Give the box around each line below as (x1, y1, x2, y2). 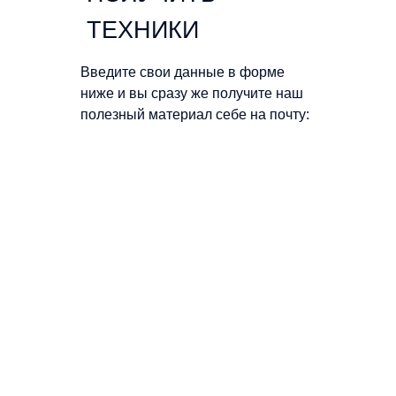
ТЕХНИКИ (87, 17, 199, 44)
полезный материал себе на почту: (80, 107, 309, 123)
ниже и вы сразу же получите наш (80, 86, 303, 102)
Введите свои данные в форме (80, 65, 285, 80)
